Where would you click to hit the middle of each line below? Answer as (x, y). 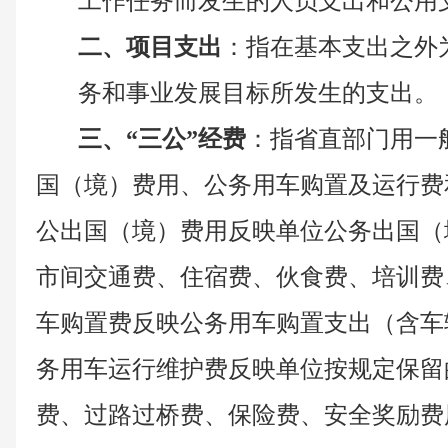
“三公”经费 (186, 139)
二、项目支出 (150, 47)
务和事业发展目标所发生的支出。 (258, 93)
